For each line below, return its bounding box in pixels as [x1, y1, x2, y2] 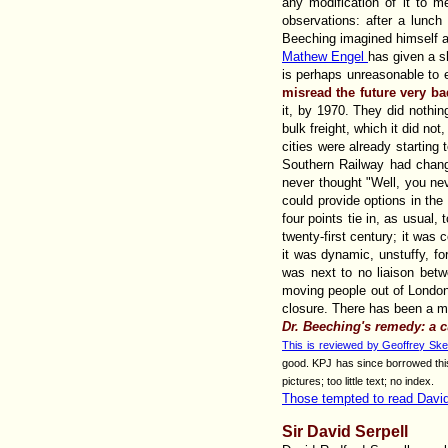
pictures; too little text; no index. [282, 374, 434, 387]
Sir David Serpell [282, 422, 408, 440]
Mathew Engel [282, 48, 368, 64]
